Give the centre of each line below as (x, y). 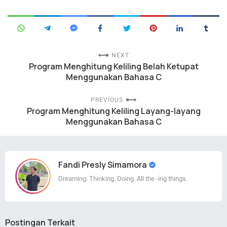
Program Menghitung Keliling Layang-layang (113, 111)
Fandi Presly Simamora (103, 164)
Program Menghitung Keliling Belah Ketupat (113, 66)
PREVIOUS (107, 100)
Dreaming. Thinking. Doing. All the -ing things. (123, 178)
